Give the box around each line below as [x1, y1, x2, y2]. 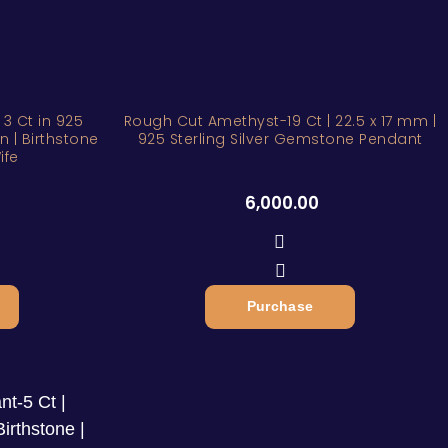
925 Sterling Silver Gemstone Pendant [137, 129, 423, 149]
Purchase [246, 299, 314, 314]
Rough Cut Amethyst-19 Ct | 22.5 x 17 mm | [123, 111, 437, 131]
